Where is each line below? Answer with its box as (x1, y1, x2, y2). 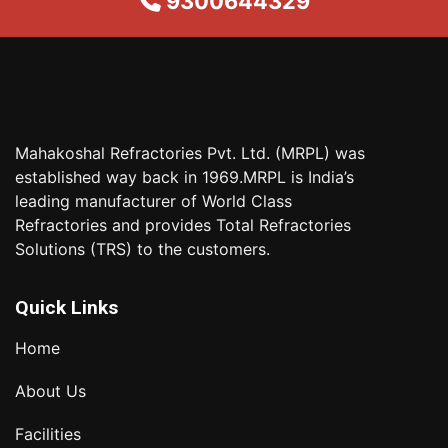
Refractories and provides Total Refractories (15, 215, 351, 235)
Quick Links (15, 296, 118, 319)
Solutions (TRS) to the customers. (15, 239, 270, 259)
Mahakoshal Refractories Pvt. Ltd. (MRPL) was (15, 143, 365, 163)
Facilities (15, 424, 81, 444)
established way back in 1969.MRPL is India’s (15, 167, 354, 187)
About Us (15, 381, 86, 401)
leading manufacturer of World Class (15, 191, 292, 211)
